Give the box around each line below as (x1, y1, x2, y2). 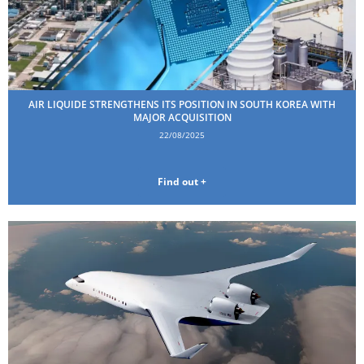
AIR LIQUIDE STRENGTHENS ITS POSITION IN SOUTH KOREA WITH (28, 97, 336, 112)
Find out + (158, 175, 206, 189)
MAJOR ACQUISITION (132, 110, 232, 125)
